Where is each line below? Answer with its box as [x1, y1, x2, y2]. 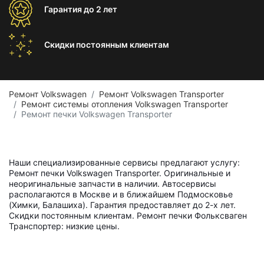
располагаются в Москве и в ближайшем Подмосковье [9, 189, 233, 199]
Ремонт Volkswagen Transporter [99, 89, 224, 99]
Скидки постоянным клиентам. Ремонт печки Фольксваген [9, 210, 247, 220]
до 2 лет [84, 4, 117, 14]
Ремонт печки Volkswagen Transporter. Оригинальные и [9, 168, 230, 178]
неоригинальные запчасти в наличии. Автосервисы [9, 179, 216, 189]
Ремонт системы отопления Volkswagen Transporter [21, 99, 228, 109]
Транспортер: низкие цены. [9, 221, 120, 231]
